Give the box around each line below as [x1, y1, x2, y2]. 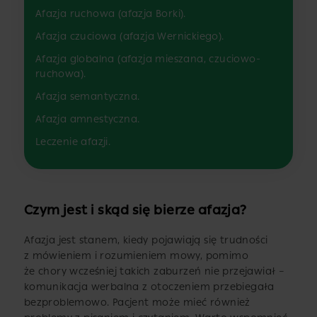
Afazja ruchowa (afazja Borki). [35, 8, 186, 20]
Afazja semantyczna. [35, 91, 140, 103]
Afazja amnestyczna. [35, 113, 140, 125]
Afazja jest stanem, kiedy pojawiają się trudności [23, 234, 268, 247]
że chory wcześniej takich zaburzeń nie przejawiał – [23, 265, 285, 278]
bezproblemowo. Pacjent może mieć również [23, 296, 250, 309]
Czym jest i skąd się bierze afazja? [23, 202, 247, 219]
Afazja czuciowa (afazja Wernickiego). [35, 30, 224, 42]
